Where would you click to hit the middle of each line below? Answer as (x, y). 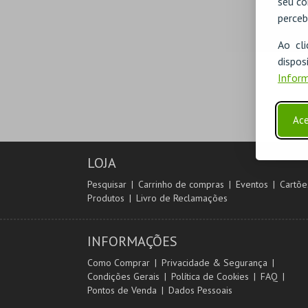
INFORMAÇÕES (132, 241)
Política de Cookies (210, 276)
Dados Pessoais (200, 290)
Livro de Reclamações (182, 198)
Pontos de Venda (122, 290)
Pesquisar (107, 184)
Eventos (252, 184)
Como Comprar (119, 263)
